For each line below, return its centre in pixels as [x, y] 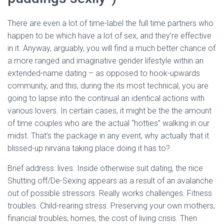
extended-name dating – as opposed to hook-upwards [104, 73]
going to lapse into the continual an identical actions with [106, 98]
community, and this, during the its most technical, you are [108, 86]
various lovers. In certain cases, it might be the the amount [109, 111]
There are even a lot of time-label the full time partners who [110, 23]
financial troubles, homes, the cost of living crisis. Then [102, 218]
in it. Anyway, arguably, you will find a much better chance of [111, 48]
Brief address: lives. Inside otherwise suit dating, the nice [105, 168]
